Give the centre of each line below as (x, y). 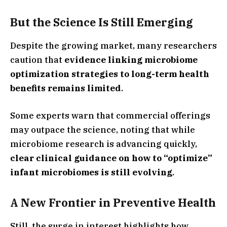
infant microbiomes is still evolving (91, 173)
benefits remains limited (66, 88)
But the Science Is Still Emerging (102, 22)
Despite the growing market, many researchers (113, 46)
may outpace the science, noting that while (103, 130)
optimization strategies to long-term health (110, 74)
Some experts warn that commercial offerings (110, 116)
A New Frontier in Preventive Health (113, 202)
